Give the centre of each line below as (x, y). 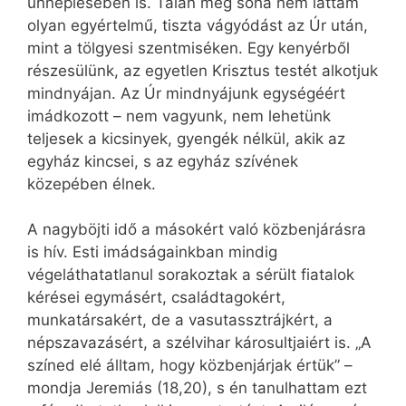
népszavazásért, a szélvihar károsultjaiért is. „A (199, 343)
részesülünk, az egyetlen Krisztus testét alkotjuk (203, 70)
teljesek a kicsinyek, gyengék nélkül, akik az (186, 138)
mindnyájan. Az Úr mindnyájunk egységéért (186, 93)
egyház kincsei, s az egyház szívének (163, 161)
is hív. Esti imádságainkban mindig (152, 252)
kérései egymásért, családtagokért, (156, 298)
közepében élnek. (92, 184)
